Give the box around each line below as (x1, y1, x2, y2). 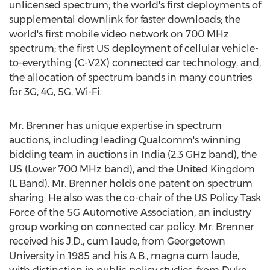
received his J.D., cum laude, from (9, 236, 167, 247)
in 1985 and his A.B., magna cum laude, (54, 250, 239, 262)
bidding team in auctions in (9, 149, 141, 160)
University (9, 250, 54, 262)
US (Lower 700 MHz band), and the (9, 163, 176, 175)
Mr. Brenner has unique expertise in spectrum (9, 120, 222, 131)
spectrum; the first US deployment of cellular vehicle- (9, 43, 259, 54)
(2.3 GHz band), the (165, 149, 257, 160)
